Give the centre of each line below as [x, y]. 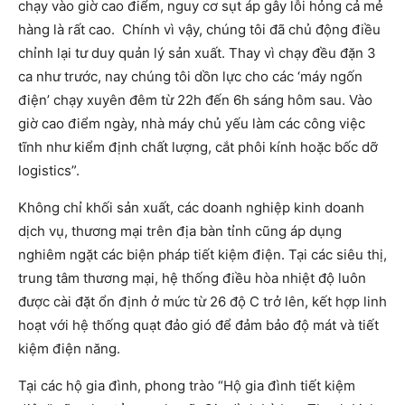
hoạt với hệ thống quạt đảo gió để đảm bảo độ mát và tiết [198, 325]
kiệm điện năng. [69, 348]
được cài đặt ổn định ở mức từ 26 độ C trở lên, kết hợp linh [202, 301]
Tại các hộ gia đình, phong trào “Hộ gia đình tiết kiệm [187, 385]
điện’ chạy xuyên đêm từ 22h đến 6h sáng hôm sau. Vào [195, 99]
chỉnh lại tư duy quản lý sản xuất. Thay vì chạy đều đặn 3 [197, 52]
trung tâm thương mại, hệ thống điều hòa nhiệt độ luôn [192, 278]
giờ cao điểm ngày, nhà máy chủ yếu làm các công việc [192, 123]
